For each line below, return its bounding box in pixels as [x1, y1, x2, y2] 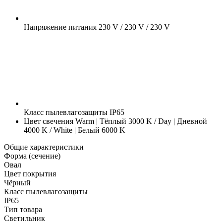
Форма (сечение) [4, 151, 60, 160]
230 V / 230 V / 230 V [97, 22, 170, 31]
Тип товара [4, 205, 42, 214]
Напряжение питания [24, 22, 97, 31]
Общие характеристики [4, 142, 84, 151]
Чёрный [4, 178, 31, 187]
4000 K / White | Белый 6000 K [24, 125, 125, 134]
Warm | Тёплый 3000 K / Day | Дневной [73, 116, 207, 125]
